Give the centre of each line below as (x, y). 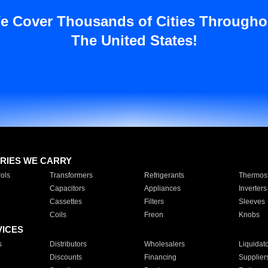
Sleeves (252, 202)
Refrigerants (164, 175)
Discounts (66, 257)
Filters (154, 202)
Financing (160, 257)
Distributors (68, 244)
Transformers (71, 175)
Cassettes (66, 202)
